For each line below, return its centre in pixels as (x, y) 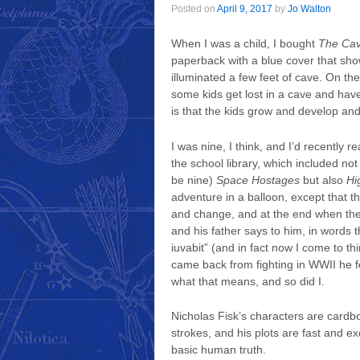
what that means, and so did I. (248, 281)
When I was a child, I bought (245, 44)
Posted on (194, 9)
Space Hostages (258, 180)
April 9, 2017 (245, 9)
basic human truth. (219, 350)
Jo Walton (309, 9)
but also (323, 180)
